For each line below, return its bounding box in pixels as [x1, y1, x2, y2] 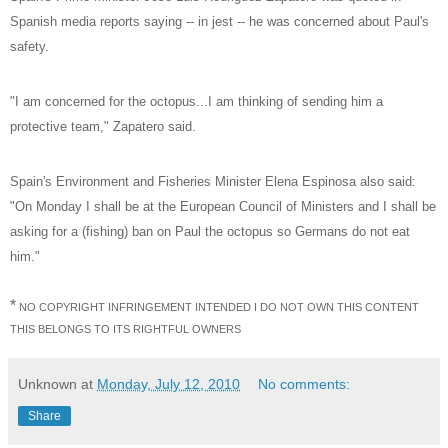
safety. [10, 38, 49, 54]
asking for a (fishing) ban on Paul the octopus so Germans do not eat [10, 223, 410, 239]
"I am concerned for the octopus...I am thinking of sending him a [10, 93, 383, 109]
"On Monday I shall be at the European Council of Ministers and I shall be [10, 198, 436, 214]
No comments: [258, 375, 351, 392]
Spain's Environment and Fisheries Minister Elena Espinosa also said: [10, 173, 416, 189]
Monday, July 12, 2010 [97, 375, 240, 392]
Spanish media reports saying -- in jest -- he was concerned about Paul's [10, 13, 429, 29]
